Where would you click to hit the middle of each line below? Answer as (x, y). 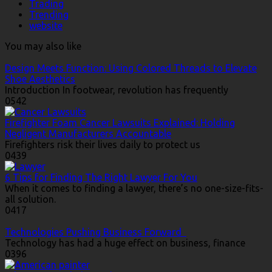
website (46, 26)
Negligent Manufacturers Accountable (88, 134)
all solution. (30, 199)
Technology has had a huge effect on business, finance (125, 243)
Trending (49, 15)
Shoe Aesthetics (40, 79)
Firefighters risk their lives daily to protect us (103, 145)
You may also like (43, 46)
